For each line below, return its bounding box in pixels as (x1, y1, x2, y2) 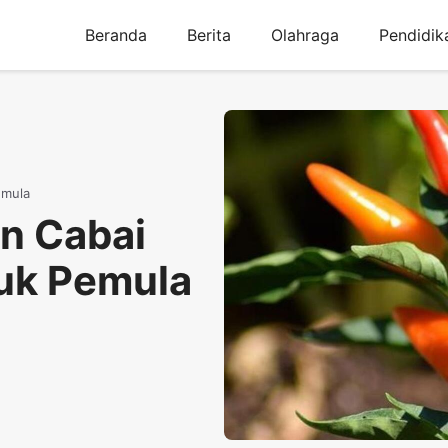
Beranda (85, 25, 147, 45)
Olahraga (271, 25, 339, 45)
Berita (187, 25, 231, 45)
